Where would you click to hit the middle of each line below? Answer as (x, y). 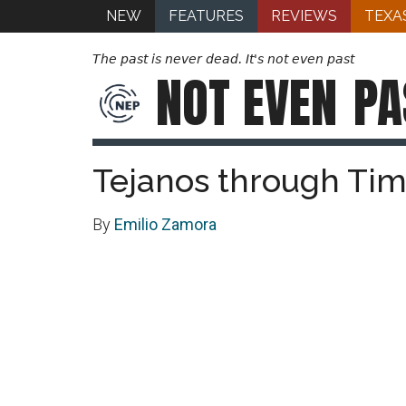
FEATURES (206, 16)
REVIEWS (304, 16)
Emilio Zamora (165, 224)
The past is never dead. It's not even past (223, 59)
